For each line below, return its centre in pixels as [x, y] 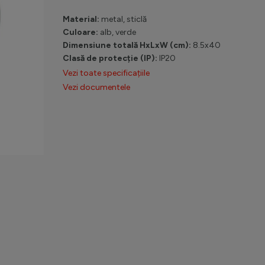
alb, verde [118, 32]
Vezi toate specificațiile [106, 73]
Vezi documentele [96, 87]
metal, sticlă [124, 19]
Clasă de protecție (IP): [111, 58]
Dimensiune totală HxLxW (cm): [128, 45]
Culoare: [81, 32]
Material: [82, 19]
